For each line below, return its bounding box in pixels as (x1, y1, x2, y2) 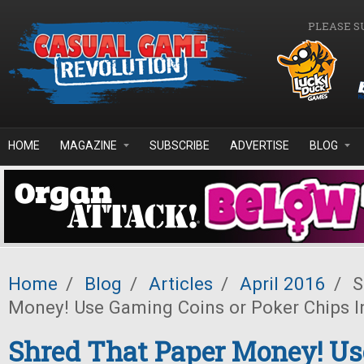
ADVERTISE (230, 139, 289, 152)
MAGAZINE (60, 139, 117, 152)
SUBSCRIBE (149, 139, 210, 152)
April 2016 (240, 273, 326, 294)
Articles (149, 273, 213, 294)
